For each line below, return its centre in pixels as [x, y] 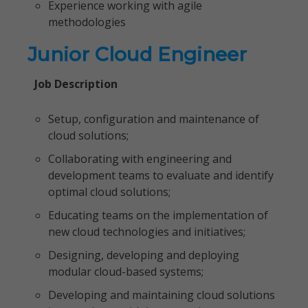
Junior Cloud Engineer [137, 54]
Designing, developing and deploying [144, 255]
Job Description [76, 84]
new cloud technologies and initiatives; [147, 232]
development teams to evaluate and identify [161, 175]
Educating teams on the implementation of [158, 215]
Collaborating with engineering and [140, 159]
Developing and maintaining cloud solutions [162, 295]
